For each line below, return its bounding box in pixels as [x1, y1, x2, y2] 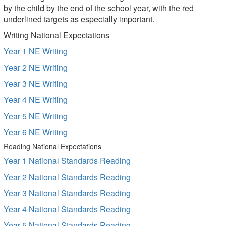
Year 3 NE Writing [4, 78, 68, 89]
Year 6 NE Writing [4, 126, 68, 138]
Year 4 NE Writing [4, 94, 68, 105]
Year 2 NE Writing [4, 62, 68, 73]
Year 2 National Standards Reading [4, 171, 131, 183]
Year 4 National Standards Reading [4, 203, 131, 215]
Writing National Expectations [4, 29, 109, 41]
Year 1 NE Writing [4, 45, 68, 57]
